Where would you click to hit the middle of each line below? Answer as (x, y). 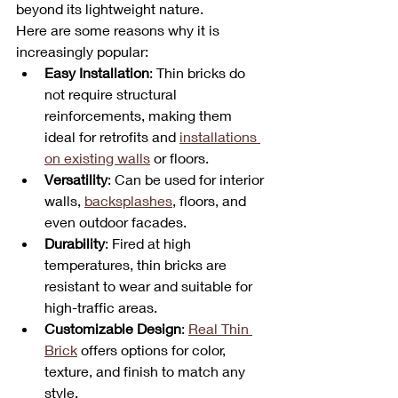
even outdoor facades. (115, 222)
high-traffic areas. (101, 307)
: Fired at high (150, 243)
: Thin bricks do (199, 73)
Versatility (76, 179)
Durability (75, 243)
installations (220, 137)
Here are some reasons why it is (119, 30)
